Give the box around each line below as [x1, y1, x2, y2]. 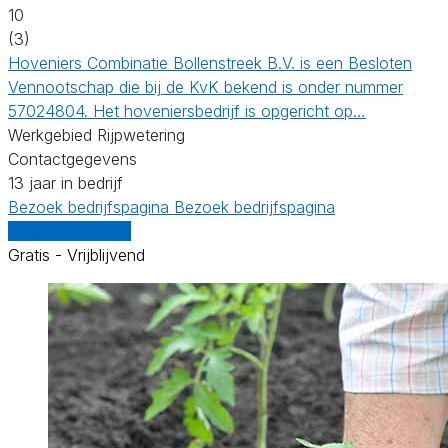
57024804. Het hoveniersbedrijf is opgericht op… [8, 100, 366, 121]
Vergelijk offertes [8, 220, 131, 241]
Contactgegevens [8, 148, 137, 169]
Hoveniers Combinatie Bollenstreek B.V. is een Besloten [8, 52, 412, 73]
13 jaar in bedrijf [8, 172, 123, 193]
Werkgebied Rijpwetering [8, 124, 185, 145]
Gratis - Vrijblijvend [8, 244, 145, 265]
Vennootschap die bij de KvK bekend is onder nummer [8, 76, 403, 97]
